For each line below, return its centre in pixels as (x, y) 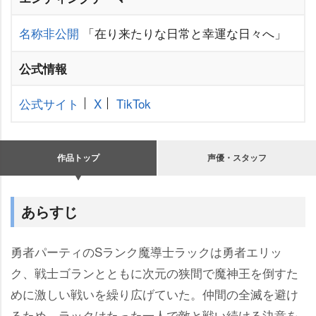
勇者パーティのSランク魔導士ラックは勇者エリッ (146, 252)
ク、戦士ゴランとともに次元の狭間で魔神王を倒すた (154, 273)
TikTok (134, 104)
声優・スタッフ (237, 158)
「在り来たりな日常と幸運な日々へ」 (183, 33)
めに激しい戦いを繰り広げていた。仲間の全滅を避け (154, 294)
